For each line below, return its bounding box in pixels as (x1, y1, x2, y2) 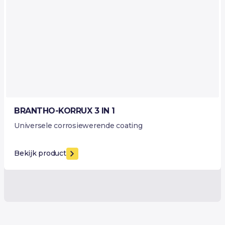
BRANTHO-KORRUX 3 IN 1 (14, 105, 115, 116)
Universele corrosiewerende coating (14, 121, 143, 130)
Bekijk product (14, 149, 66, 158)
